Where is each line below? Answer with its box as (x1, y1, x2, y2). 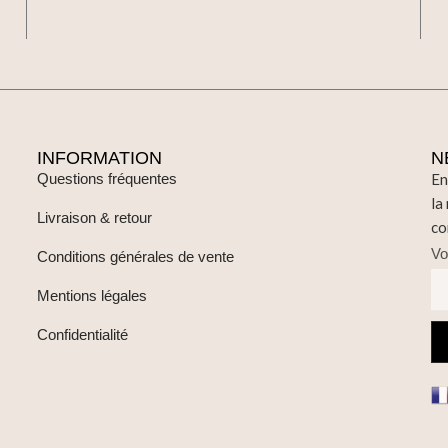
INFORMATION (37, 147, 163, 168)
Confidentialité (37, 325, 129, 343)
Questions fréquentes (37, 169, 178, 187)
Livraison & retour (37, 208, 153, 226)
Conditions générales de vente (37, 247, 235, 265)
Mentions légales (37, 286, 148, 304)
